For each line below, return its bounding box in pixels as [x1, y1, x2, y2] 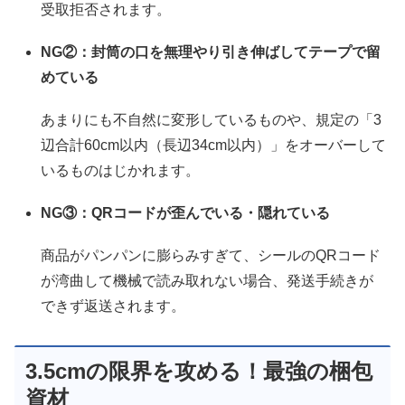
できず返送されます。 [41, 298, 186, 315]
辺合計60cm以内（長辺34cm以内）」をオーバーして [41, 137, 387, 153]
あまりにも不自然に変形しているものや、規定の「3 [41, 111, 382, 127]
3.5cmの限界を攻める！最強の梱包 [25, 359, 372, 384]
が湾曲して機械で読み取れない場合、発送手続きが [41, 273, 374, 289]
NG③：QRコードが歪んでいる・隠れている [41, 205, 331, 221]
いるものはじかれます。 [41, 162, 201, 178]
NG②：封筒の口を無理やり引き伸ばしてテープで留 [41, 43, 381, 60]
